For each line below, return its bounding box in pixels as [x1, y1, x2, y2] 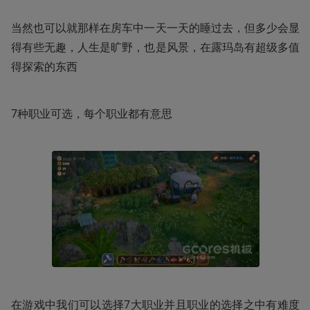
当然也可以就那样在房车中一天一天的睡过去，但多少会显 [11, 19, 300, 35]
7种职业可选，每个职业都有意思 [11, 105, 172, 121]
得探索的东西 [11, 58, 77, 74]
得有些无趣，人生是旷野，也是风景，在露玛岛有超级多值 [11, 39, 300, 55]
